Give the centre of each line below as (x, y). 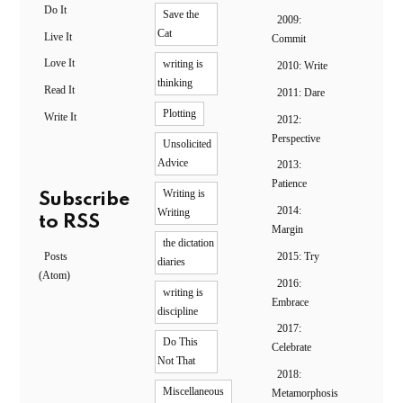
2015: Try (298, 256)
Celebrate (291, 348)
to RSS (69, 222)
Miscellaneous (194, 391)
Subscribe (84, 199)
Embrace (290, 302)
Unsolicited (188, 143)
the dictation (189, 242)
